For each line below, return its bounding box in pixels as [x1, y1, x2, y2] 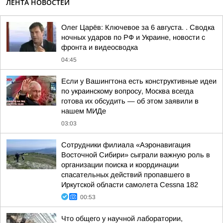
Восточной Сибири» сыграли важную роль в [61, 151, 210, 159]
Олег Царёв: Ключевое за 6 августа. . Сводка [61, 23, 215, 31]
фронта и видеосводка [61, 43, 138, 51]
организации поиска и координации [61, 161, 179, 169]
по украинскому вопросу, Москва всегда [61, 87, 194, 95]
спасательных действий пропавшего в [61, 171, 190, 179]
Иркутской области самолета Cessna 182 [61, 181, 198, 189]
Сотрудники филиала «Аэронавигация [61, 141, 191, 149]
